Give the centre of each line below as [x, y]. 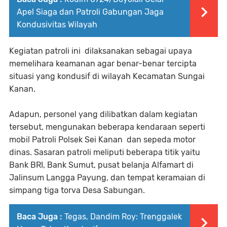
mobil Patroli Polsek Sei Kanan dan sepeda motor [102, 139]
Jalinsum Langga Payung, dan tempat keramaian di [107, 177]
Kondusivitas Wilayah [57, 24]
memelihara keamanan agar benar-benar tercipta [103, 63]
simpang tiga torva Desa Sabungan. [77, 190]
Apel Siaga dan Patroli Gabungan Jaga [90, 12]
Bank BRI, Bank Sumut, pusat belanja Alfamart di [101, 165]
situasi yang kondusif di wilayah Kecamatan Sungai [107, 76]
